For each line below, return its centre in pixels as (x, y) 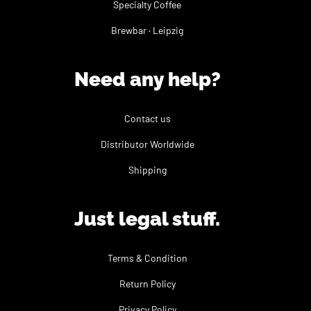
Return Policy (147, 284)
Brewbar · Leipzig (147, 31)
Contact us (147, 119)
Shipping (147, 170)
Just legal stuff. (147, 219)
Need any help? (147, 80)
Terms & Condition (147, 258)
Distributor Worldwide (147, 144)
